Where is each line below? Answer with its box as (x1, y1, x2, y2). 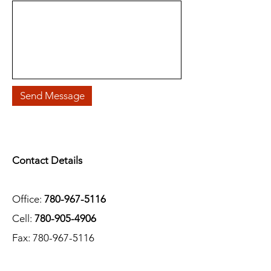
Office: (12, 193, 44, 205)
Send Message (19, 90, 85, 102)
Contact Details (12, 154, 82, 166)
